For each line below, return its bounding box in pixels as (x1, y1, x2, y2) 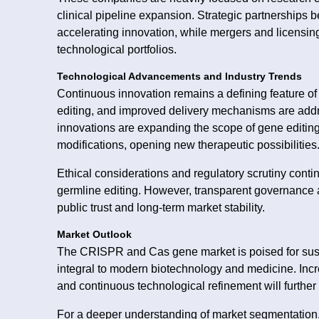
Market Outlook (57, 229, 132, 240)
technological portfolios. (57, 43, 177, 56)
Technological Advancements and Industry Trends (57, 70, 302, 82)
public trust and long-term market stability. (57, 201, 265, 214)
